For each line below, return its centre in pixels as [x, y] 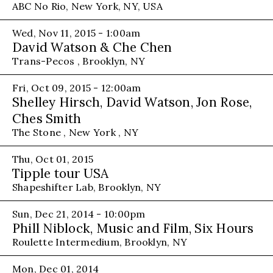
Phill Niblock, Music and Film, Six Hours [133, 228]
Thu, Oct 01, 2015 [53, 159]
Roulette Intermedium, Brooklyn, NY [100, 242]
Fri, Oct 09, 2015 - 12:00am [77, 87]
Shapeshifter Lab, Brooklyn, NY [87, 187]
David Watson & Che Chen [92, 47]
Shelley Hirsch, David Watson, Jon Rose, [132, 102]
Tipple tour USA [61, 173]
